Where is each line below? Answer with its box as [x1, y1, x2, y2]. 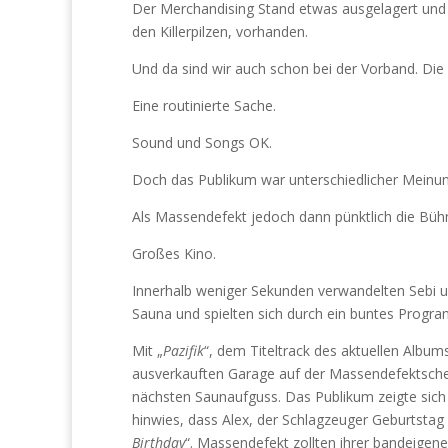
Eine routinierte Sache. [132, 96, 276, 115]
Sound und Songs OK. [132, 133, 272, 152]
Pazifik [163, 341, 204, 360]
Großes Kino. [132, 244, 216, 263]
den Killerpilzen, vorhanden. [132, 22, 308, 41]
